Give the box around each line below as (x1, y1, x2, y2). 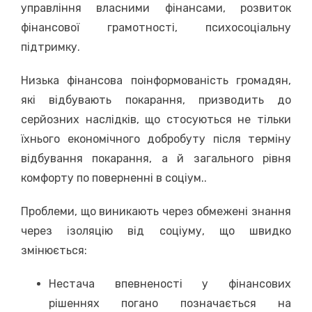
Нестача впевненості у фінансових (49, 276, 291, 290)
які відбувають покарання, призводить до (21, 93, 291, 107)
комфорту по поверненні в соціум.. (21, 171, 207, 185)
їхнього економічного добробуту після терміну (21, 132, 291, 146)
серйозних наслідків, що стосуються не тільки (21, 112, 291, 126)
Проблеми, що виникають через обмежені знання (21, 204, 291, 218)
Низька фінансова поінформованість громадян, (21, 73, 291, 87)
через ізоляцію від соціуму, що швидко (21, 224, 291, 237)
